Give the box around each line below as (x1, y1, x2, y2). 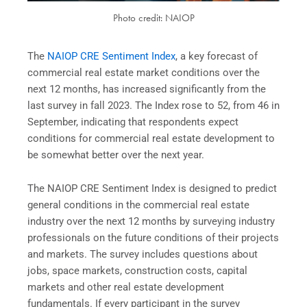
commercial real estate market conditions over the (27, 66, 260, 79)
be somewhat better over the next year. (27, 148, 207, 161)
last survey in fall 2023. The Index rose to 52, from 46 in (27, 99, 280, 112)
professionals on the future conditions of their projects (27, 232, 279, 245)
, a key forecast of (175, 49, 258, 62)
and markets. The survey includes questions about (27, 248, 258, 261)
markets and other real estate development (27, 281, 224, 294)
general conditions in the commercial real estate (27, 199, 249, 212)
